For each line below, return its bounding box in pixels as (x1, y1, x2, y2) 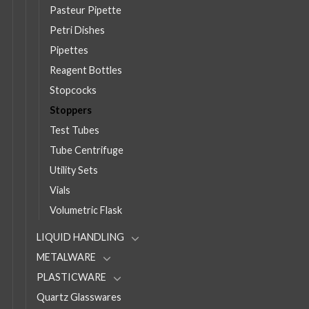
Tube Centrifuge (50, 143, 123, 156)
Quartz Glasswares (37, 290, 121, 303)
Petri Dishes (50, 23, 105, 36)
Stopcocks (50, 83, 97, 96)
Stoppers (50, 103, 92, 116)
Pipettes (50, 43, 88, 56)
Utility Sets (50, 163, 98, 176)
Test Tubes (50, 123, 99, 136)
